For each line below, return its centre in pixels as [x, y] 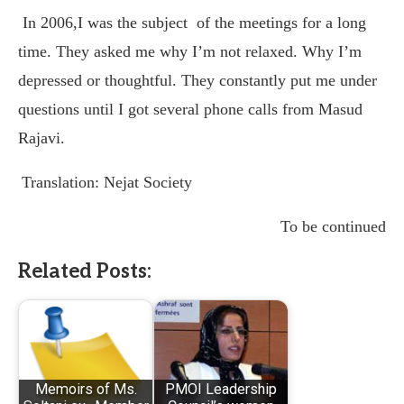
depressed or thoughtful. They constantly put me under [197, 80]
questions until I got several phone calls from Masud [190, 109]
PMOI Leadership [221, 390]
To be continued [333, 226]
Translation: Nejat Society [107, 182]
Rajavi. [41, 138]
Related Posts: [85, 271]
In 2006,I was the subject [105, 22]
